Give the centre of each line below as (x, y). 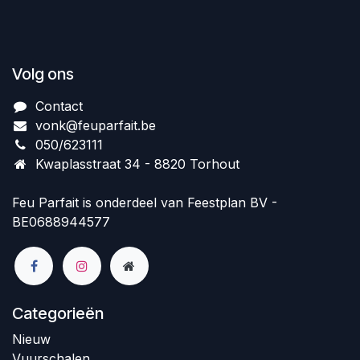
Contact (59, 106)
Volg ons (43, 74)
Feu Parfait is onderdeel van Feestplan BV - (145, 202)
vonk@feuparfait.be (95, 125)
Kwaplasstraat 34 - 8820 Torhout (137, 164)
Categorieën (58, 314)
